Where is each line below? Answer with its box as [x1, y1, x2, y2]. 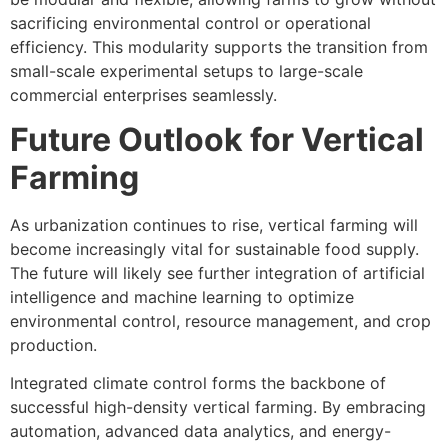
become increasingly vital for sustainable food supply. [10, 238, 419, 259]
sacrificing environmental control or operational [10, 12, 371, 33]
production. [10, 334, 97, 355]
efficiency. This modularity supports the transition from [10, 36, 428, 57]
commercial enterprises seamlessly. [10, 84, 277, 105]
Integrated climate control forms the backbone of [10, 373, 386, 394]
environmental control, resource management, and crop [10, 310, 431, 331]
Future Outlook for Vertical [10, 119, 424, 159]
